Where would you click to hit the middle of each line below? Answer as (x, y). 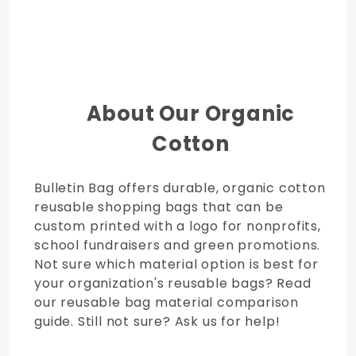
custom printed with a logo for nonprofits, (178, 226)
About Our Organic (191, 113)
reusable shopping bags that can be (159, 207)
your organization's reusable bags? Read (173, 284)
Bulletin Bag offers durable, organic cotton (180, 188)
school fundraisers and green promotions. (178, 246)
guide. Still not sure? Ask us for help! (157, 322)
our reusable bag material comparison (167, 303)
